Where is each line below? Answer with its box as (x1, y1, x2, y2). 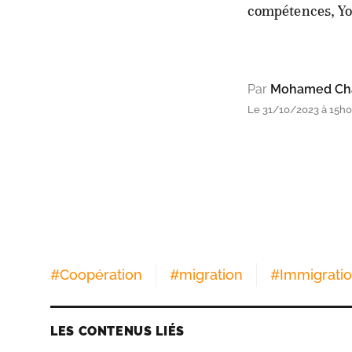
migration (179, 266, 243, 283)
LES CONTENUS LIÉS (50, 323, 185, 339)
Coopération (60, 266, 142, 283)
